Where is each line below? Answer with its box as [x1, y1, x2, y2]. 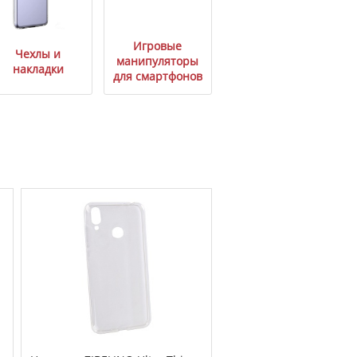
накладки [12, 61, 64, 76]
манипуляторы [116, 53, 199, 69]
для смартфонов [112, 69, 202, 84]
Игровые [133, 38, 182, 54]
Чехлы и [15, 45, 61, 61]
